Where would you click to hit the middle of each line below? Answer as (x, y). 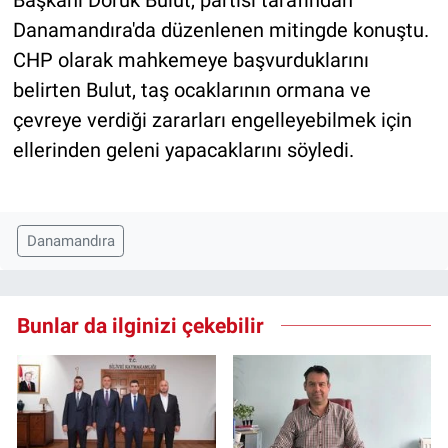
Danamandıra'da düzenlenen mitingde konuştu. (220, 30)
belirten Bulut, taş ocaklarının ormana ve (191, 90)
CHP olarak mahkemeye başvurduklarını (190, 60)
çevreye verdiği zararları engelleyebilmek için (212, 120)
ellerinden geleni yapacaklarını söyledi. (183, 150)
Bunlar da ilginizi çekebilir (140, 325)
